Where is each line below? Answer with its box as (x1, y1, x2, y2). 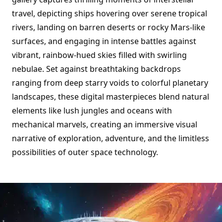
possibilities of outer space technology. (12, 147, 158, 158)
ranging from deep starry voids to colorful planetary (12, 77, 208, 88)
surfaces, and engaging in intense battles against (12, 36, 196, 47)
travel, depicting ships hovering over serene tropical (12, 8, 207, 19)
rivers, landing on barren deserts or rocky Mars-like (12, 22, 205, 33)
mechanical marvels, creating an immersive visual (12, 119, 197, 130)
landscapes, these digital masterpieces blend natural (12, 91, 209, 102)
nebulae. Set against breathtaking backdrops (12, 63, 181, 74)
